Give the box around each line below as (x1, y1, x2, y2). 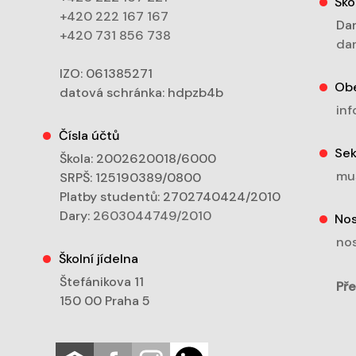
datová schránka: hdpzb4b (60, 84, 224, 102)
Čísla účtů (58, 127, 119, 145)
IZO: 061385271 (60, 65, 153, 83)
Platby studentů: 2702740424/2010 (60, 188, 281, 206)
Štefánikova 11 (60, 273, 145, 291)
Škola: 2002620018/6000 (60, 150, 217, 168)
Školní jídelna (58, 250, 138, 268)
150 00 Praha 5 (60, 292, 151, 310)
